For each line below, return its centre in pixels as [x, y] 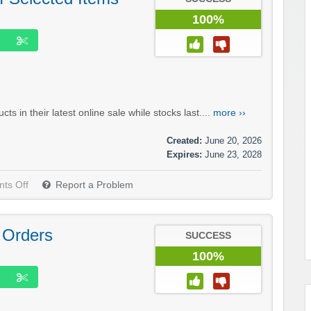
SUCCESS [208, 235]
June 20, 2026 [233, 140]
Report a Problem [94, 185]
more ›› [229, 112]
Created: [184, 140]
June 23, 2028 [233, 154]
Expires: [184, 154]
